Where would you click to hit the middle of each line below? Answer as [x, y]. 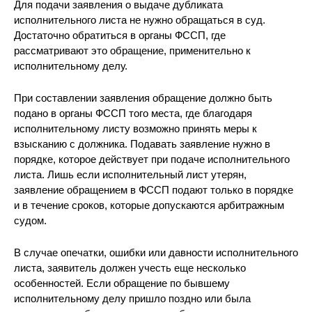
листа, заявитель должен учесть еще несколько [130, 268]
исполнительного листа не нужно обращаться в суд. [140, 20]
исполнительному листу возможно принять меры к [135, 128]
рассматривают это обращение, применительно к [132, 50]
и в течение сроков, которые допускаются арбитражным [149, 205]
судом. [30, 220]
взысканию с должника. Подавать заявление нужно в [142, 144]
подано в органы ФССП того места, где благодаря [133, 113]
